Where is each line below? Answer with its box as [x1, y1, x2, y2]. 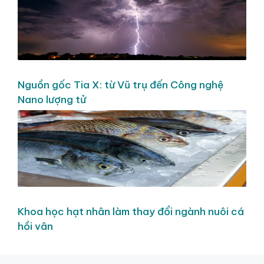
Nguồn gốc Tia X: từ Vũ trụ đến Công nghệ [18, 78, 223, 92]
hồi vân [18, 220, 53, 233]
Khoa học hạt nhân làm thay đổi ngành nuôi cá [18, 205, 244, 219]
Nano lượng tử [18, 93, 86, 107]
